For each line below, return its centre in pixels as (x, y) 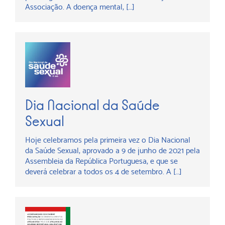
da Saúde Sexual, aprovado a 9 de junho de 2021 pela (113, 150)
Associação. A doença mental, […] (80, 7)
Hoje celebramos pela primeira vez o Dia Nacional (108, 140)
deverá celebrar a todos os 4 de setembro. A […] (103, 172)
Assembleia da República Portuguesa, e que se (101, 161)
